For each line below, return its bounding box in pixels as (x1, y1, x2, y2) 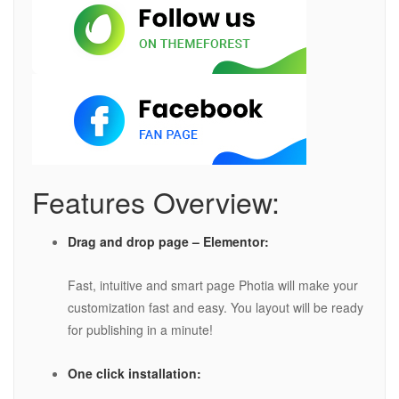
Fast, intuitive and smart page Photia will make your (68, 276, 358, 295)
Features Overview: (32, 181, 280, 223)
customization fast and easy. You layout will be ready (68, 298, 363, 317)
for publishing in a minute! (68, 321, 213, 339)
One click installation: (68, 364, 201, 383)
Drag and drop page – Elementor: (68, 232, 269, 251)
